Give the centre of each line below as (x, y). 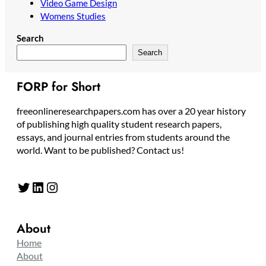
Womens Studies (73, 16)
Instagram (50, 186)
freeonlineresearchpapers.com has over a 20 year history (131, 110)
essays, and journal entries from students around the (123, 137)
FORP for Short (58, 86)
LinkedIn (34, 186)
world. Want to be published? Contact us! (100, 150)
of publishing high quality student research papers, (119, 123)
